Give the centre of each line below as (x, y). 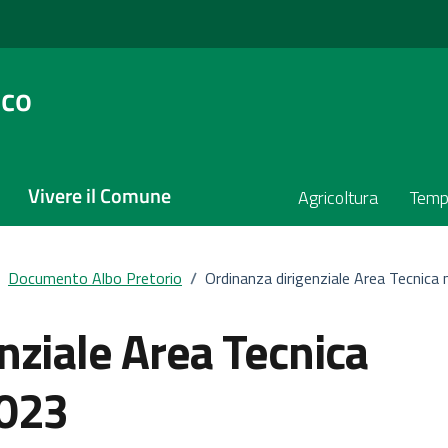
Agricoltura (338, 197)
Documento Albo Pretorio (95, 277)
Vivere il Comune (99, 195)
